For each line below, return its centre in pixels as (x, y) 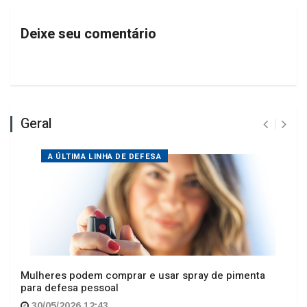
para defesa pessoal (70, 264)
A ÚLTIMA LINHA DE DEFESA (105, 133)
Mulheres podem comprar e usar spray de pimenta (143, 252)
